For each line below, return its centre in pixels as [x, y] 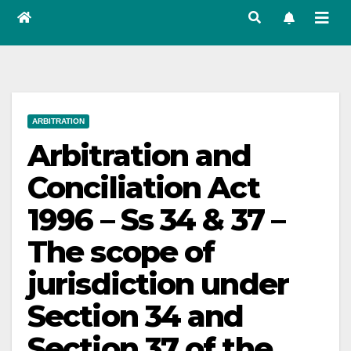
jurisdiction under [158, 284]
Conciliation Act [143, 188]
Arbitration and [139, 156]
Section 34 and [136, 316]
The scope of [121, 252]
